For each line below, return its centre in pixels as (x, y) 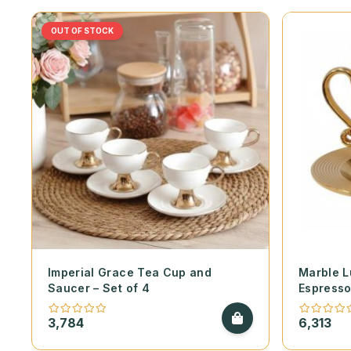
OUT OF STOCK (82, 31)
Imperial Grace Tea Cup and (130, 273)
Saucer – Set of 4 (99, 288)
